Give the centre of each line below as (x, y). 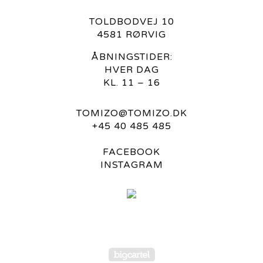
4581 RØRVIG (131, 35)
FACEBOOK (131, 152)
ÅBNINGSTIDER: (131, 57)
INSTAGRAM (131, 165)
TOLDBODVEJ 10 (131, 22)
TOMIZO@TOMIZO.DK (131, 114)
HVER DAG (131, 70)
